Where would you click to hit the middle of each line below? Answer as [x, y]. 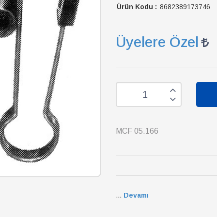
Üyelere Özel [157, 42]
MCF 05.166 [137, 131]
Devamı [136, 195]
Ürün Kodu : [137, 7]
